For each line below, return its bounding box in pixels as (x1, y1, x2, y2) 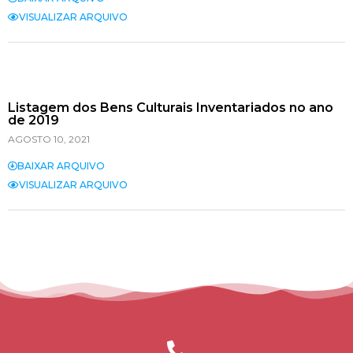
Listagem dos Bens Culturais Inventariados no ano (8, 100, 333, 116)
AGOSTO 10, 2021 (8, 133, 90, 146)
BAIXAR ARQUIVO (17, 160, 105, 173)
